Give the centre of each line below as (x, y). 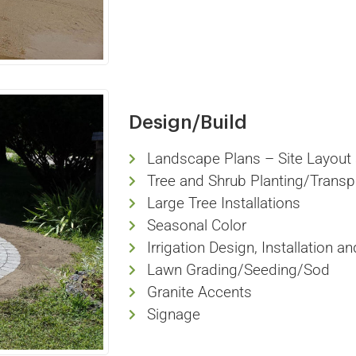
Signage (173, 314)
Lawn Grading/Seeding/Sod (238, 269)
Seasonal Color (196, 225)
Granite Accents (199, 292)
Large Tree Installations (223, 203)
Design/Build (188, 122)
